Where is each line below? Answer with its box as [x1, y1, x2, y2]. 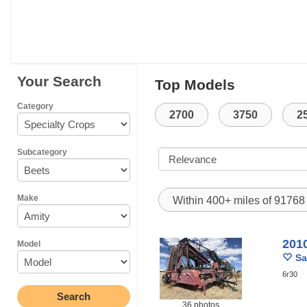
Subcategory [17, 147, 67, 157]
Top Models [155, 77, 235, 93]
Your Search [17, 73, 101, 89]
